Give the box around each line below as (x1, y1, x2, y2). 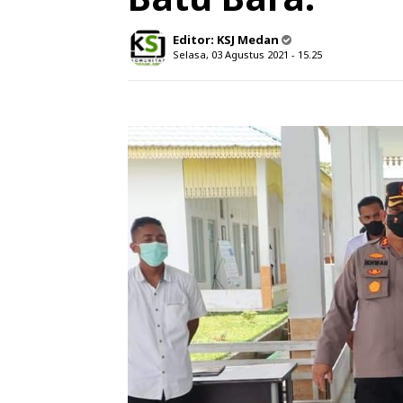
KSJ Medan (217, 31, 279, 48)
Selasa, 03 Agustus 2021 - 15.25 (173, 48, 322, 61)
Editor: (173, 31, 217, 48)
